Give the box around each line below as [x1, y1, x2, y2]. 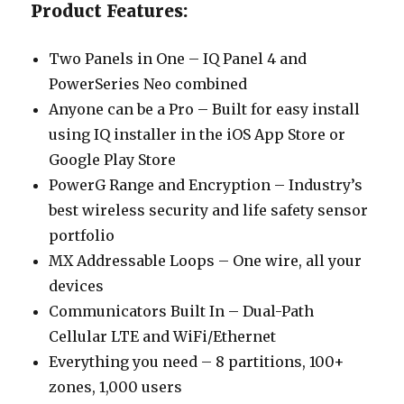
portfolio [49, 225, 115, 244]
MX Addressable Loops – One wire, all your [49, 251, 363, 270]
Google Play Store [49, 150, 177, 169]
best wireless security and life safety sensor [49, 200, 369, 219]
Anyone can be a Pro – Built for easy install [49, 99, 361, 118]
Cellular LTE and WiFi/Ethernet [49, 326, 277, 345]
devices [49, 276, 105, 295]
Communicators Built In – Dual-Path [49, 301, 315, 320]
